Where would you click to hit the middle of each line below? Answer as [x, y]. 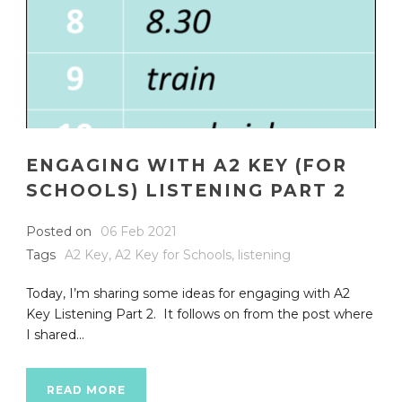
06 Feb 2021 [139, 231]
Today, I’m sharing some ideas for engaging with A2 [188, 293]
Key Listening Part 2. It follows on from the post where [200, 314]
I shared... [55, 334]
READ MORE [86, 389]
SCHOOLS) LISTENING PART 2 [186, 190]
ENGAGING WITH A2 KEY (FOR [187, 165]
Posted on [59, 231]
